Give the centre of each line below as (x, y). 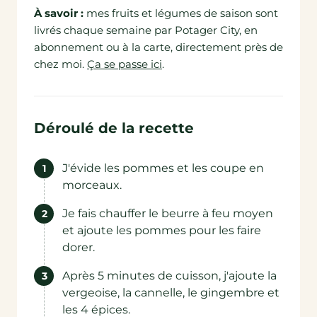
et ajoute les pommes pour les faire (162, 230)
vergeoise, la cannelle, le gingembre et (171, 293)
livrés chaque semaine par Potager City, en (146, 30)
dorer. (79, 247)
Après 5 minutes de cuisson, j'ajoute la (169, 276)
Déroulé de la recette (114, 128)
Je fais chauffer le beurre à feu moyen (168, 213)
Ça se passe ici (125, 64)
